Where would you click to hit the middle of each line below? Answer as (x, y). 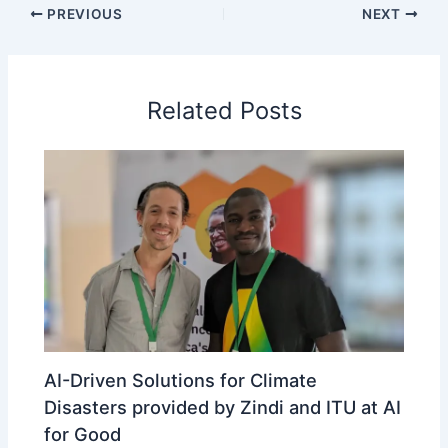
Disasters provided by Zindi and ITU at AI (223, 407)
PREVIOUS (83, 13)
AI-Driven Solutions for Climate (181, 380)
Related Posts (224, 110)
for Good (85, 434)
